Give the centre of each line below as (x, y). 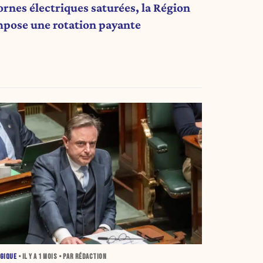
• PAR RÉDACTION (82, 257)
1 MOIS (48, 257)
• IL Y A (28, 257)
